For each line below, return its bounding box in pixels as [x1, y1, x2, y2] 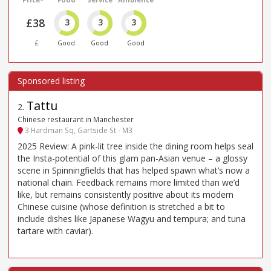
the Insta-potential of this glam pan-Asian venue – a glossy [18, 152, 247, 165]
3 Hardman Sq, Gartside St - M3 [23, 125, 132, 135]
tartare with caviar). [18, 225, 93, 237]
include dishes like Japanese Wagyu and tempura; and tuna [18, 213, 246, 225]
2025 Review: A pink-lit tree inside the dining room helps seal [18, 140, 253, 152]
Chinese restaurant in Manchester [18, 114, 134, 124]
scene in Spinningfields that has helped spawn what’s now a [18, 165, 250, 177]
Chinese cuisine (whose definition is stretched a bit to [18, 201, 225, 213]
